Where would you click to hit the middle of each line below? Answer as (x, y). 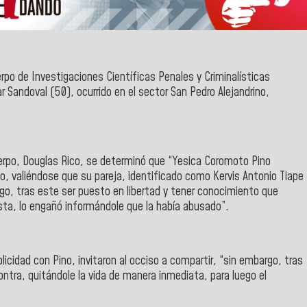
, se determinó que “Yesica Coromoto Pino (175, 161)
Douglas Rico (51, 161)
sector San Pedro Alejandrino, (204, 92)
